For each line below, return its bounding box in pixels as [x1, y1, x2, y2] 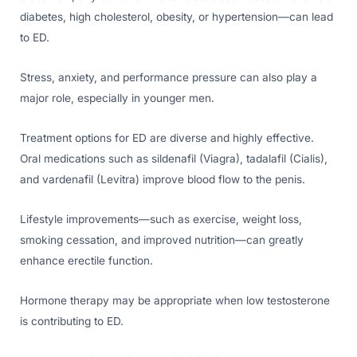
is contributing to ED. [20, 314, 124, 328]
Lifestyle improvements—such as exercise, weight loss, [20, 212, 302, 226]
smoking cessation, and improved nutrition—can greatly [20, 233, 304, 246]
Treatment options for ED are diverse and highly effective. [20, 131, 314, 144]
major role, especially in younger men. [20, 91, 214, 104]
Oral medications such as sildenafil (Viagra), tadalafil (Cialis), [20, 151, 328, 165]
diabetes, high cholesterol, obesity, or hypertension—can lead [20, 10, 333, 23]
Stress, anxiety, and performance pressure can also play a [20, 70, 317, 84]
